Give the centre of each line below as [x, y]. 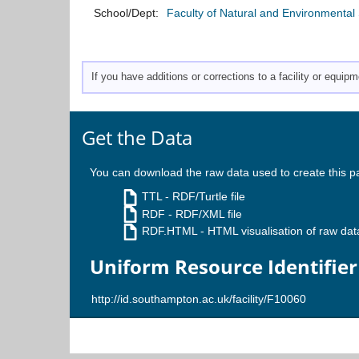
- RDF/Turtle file [204, 196]
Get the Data [137, 137]
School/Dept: [126, 12]
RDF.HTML [169, 231]
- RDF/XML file [204, 214]
